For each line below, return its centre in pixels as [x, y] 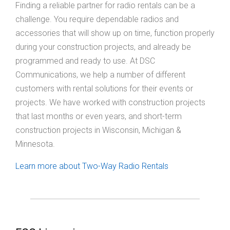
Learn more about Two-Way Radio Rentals [92, 166]
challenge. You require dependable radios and [97, 20]
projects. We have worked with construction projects [110, 103]
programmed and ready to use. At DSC [85, 61]
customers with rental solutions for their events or [104, 89]
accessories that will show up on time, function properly [115, 33]
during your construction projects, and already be [103, 47]
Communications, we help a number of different [100, 75]
